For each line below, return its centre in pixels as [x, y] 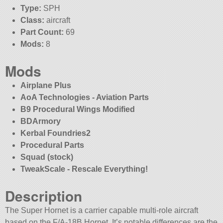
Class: [32, 20]
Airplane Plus [46, 86]
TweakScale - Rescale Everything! [84, 169]
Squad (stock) [47, 157]
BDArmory [40, 121]
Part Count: [42, 32]
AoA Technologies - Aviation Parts [84, 98]
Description [44, 196]
